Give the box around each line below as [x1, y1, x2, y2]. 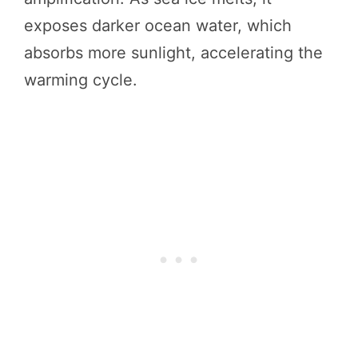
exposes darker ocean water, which [24, 15, 292, 35]
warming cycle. [24, 70, 137, 89]
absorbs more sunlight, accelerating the [24, 42, 323, 62]
